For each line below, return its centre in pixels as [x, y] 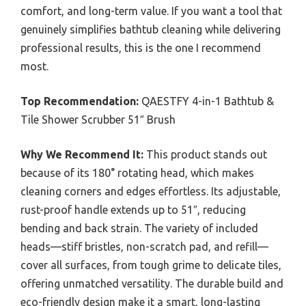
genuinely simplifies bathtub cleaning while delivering [151, 30]
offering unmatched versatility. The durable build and [152, 284]
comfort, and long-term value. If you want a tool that [151, 11]
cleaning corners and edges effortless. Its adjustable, [151, 192]
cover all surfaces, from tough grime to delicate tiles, [151, 265]
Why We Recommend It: [82, 155]
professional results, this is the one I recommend [141, 48]
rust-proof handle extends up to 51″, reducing [133, 210]
